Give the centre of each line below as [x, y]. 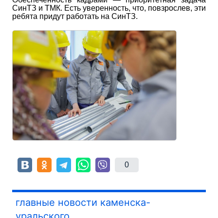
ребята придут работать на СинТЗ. [75, 17]
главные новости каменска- [83, 202]
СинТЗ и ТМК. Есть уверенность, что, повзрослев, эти [109, 8]
